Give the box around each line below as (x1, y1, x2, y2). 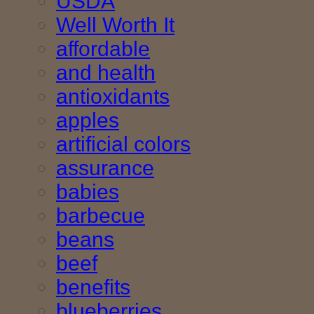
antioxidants (56, 85, 170, 109)
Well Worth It (56, 13, 175, 37)
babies (56, 180, 119, 204)
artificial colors (56, 132, 191, 156)
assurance (56, 156, 154, 180)
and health (56, 61, 156, 85)
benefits (56, 275, 130, 299)
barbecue (56, 204, 145, 228)
